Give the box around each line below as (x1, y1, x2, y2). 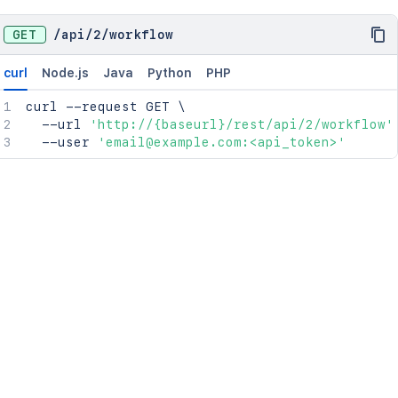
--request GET (57, 99, 178, 114)
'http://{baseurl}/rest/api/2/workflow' (89, 117, 394, 131)
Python (147, 66, 192, 80)
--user (25, 135, 98, 149)
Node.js (41, 66, 89, 80)
